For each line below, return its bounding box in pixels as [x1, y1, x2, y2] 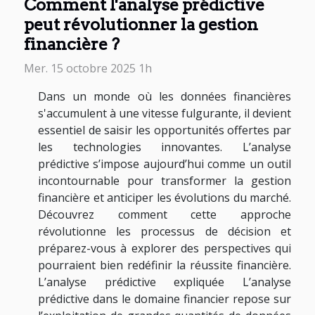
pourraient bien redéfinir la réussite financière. [38, 257, 291, 273]
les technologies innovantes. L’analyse [38, 139, 291, 155]
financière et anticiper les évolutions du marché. [38, 189, 291, 205]
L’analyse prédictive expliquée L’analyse [38, 274, 291, 290]
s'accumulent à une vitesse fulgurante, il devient [38, 105, 291, 121]
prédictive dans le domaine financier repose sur [38, 290, 291, 307]
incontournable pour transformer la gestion [38, 172, 291, 188]
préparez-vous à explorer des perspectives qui [38, 240, 291, 256]
